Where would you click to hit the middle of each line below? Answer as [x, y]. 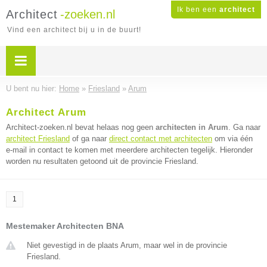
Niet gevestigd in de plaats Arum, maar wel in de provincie [127, 245]
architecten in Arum [192, 127]
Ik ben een [198, 10]
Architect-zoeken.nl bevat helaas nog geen [81, 127]
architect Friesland [38, 139]
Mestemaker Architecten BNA [65, 226]
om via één [232, 139]
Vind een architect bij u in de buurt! [74, 30]
